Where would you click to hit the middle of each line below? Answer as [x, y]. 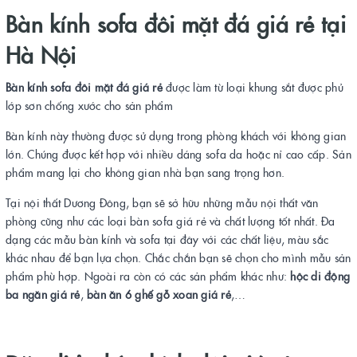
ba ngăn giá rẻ [43, 294]
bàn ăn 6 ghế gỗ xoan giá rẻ [159, 294]
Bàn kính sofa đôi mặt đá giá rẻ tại [176, 23]
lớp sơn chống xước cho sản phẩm [91, 105]
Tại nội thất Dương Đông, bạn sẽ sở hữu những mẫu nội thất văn [162, 202]
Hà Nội [41, 54]
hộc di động [320, 275]
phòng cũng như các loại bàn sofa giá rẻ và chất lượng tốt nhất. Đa [171, 220]
